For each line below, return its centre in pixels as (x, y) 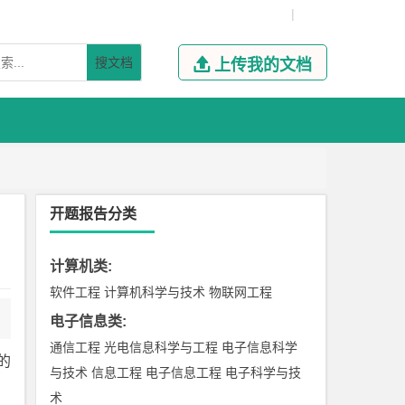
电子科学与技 (264, 372)
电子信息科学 (260, 347)
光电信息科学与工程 (161, 347)
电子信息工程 (184, 372)
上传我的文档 (263, 65)
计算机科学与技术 (155, 292)
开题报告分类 (94, 214)
